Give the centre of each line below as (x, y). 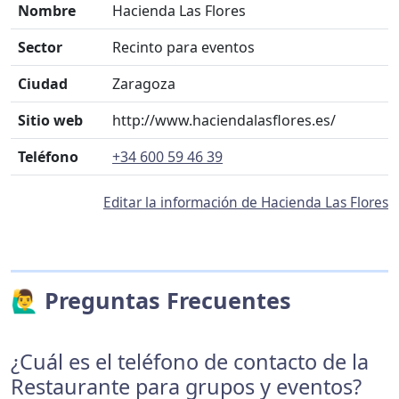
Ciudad (43, 84)
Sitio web (50, 120)
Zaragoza (144, 84)
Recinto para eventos (183, 47)
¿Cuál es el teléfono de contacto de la (190, 362)
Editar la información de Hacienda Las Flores (246, 203)
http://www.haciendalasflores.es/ (224, 120)
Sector (40, 47)
